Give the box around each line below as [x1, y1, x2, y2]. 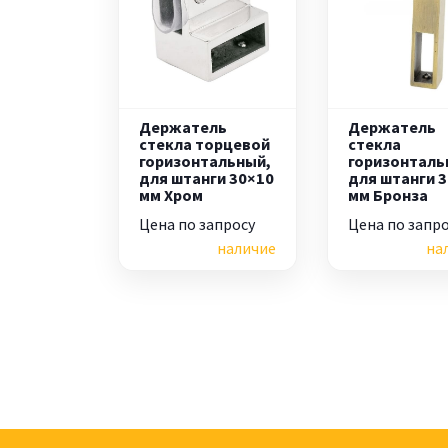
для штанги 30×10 [139, 168, 274, 189]
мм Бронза [348, 185, 429, 206]
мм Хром [139, 185, 203, 206]
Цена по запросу [139, 214, 255, 235]
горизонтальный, [139, 151, 271, 172]
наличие [216, 238, 276, 259]
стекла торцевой [139, 134, 270, 155]
